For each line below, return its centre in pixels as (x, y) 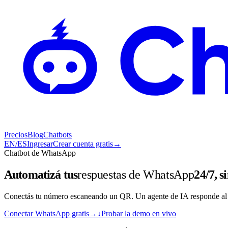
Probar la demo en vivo (139, 213)
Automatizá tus (41, 174)
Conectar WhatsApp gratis (47, 213)
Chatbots (58, 135)
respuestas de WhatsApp (136, 174)
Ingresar (40, 144)
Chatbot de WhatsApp (40, 153)
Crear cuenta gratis (83, 144)
